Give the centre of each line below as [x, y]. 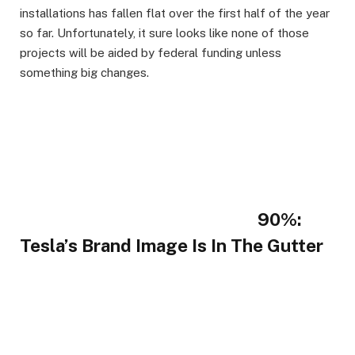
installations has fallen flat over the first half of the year [175, 13]
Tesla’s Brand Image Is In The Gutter [172, 245]
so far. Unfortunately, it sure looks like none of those [164, 33]
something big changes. [84, 73]
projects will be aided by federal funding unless [151, 53]
